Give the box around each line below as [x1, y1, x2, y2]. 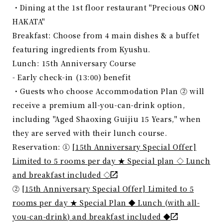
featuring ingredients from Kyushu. [12, 44, 151, 55]
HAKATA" [12, 16, 45, 27]
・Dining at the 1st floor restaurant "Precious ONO [12, 2, 206, 13]
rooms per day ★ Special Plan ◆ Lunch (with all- [12, 198, 200, 208]
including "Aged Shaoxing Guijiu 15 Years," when [12, 114, 201, 124]
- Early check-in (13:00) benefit [12, 72, 131, 83]
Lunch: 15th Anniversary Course [12, 58, 136, 69]
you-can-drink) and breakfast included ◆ [12, 212, 171, 222]
